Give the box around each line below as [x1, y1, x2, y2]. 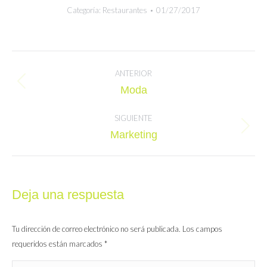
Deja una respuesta [12, 187, 124, 203]
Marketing [110, 129, 157, 141]
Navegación [11, 50, 92, 69]
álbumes [11, 86, 69, 104]
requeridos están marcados [12, 239, 104, 249]
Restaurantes [103, 5, 147, 15]
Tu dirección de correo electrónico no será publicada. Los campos [12, 224, 222, 234]
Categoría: [67, 5, 103, 15]
